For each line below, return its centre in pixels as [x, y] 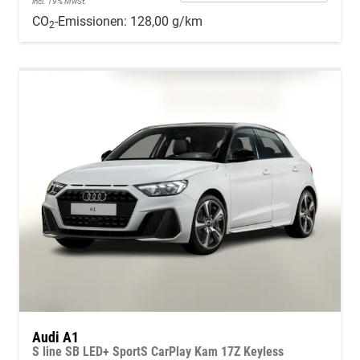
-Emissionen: [92, 22]
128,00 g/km [166, 22]
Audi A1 [55, 337]
